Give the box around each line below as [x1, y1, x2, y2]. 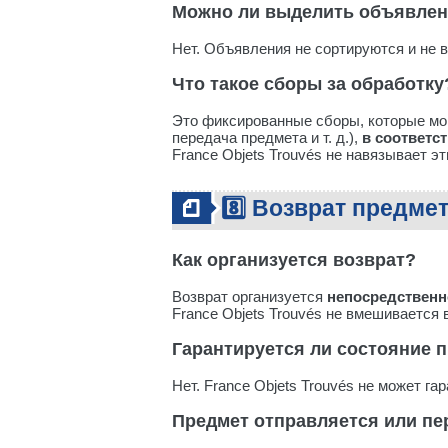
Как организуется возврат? [172, 250, 416, 270]
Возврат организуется [172, 288, 327, 305]
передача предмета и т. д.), [172, 129, 362, 146]
